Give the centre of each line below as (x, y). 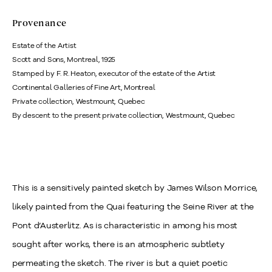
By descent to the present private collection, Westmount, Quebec (124, 115)
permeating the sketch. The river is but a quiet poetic (120, 263)
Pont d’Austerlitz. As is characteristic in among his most (125, 225)
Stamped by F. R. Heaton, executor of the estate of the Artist (114, 73)
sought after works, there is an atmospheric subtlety (118, 244)
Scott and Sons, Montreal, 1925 (64, 59)
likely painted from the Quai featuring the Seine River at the (133, 206)
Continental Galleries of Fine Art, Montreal (84, 87)
